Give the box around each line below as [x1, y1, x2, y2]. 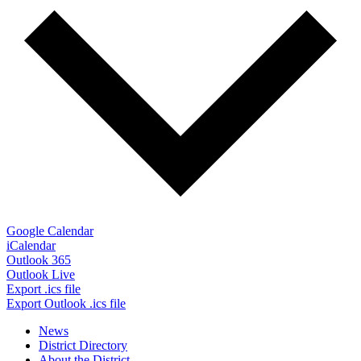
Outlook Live [6, 268, 75, 282]
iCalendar [6, 239, 56, 253]
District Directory [39, 338, 127, 353]
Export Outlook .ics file [6, 297, 126, 311]
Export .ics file [6, 282, 81, 297]
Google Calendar [6, 224, 93, 239]
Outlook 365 [6, 253, 71, 268]
